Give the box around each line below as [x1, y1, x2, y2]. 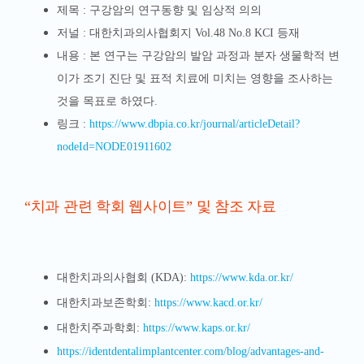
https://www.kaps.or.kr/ [142, 322, 250, 335]
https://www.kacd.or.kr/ [154, 297, 262, 310]
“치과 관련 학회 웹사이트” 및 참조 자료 [24, 198, 276, 215]
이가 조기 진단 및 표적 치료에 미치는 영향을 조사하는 [56, 72, 333, 85]
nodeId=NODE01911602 [56, 141, 171, 154]
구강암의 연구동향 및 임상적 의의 [89, 4, 262, 17]
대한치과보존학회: [56, 297, 154, 310]
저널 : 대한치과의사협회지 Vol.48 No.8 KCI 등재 [56, 27, 300, 40]
